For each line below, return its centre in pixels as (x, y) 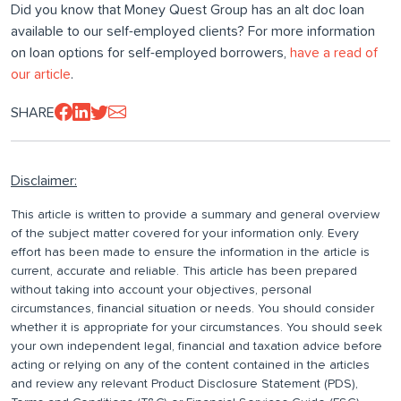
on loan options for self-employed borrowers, (150, 53)
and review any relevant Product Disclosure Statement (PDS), (184, 384)
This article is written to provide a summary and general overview (195, 215)
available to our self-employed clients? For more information (193, 32)
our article (41, 75)
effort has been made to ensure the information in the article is (190, 253)
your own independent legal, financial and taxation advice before (196, 347)
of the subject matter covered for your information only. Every (185, 234)
